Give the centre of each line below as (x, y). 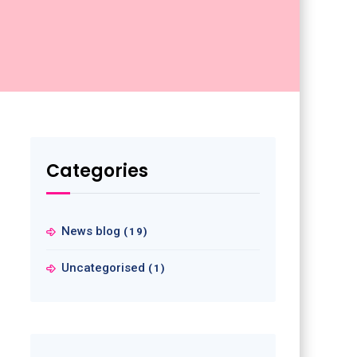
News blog (90, 231)
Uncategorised (103, 268)
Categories (97, 171)
